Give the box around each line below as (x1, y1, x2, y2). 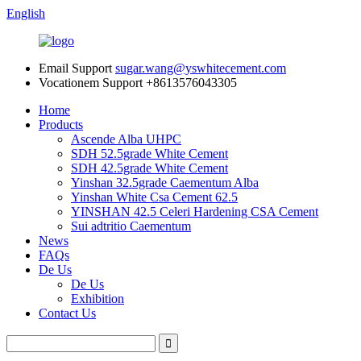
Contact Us (39, 306, 96, 320)
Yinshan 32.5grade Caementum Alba (71, 176, 259, 189)
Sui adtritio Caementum (71, 219, 191, 233)
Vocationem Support (39, 76, 143, 89)
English (6, 6, 45, 20)
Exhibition (71, 292, 124, 305)
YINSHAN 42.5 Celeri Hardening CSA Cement (71, 205, 318, 218)
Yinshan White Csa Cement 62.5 (71, 190, 238, 204)
